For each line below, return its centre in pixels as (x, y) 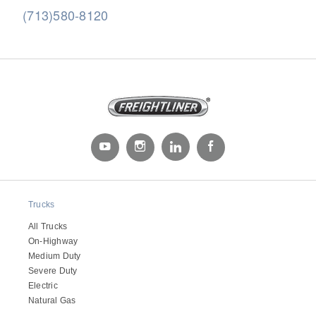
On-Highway (53, 241)
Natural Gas (52, 300)
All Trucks (48, 226)
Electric (43, 285)
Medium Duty (55, 256)
